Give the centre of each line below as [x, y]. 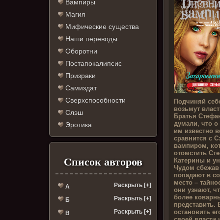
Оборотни [81, 51]
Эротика [78, 125]
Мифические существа [101, 27]
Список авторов [103, 162]
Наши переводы [91, 39]
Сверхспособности [95, 100]
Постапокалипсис [93, 64]
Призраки [80, 76]
